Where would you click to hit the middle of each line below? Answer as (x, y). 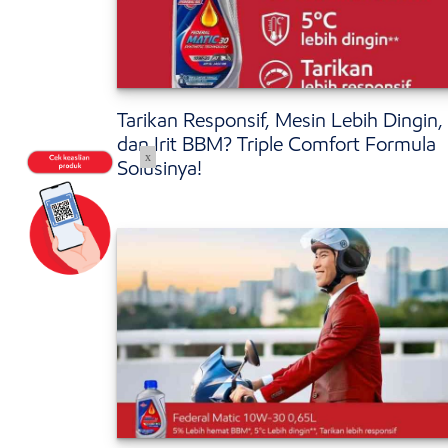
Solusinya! (159, 168)
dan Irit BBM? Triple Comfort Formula (276, 144)
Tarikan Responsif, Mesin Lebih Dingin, (280, 120)
